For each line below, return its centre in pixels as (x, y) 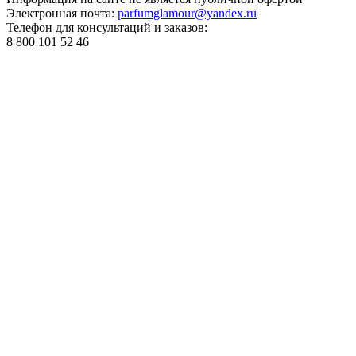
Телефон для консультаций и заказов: (107, 27)
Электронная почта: (62, 13)
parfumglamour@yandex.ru (187, 13)
